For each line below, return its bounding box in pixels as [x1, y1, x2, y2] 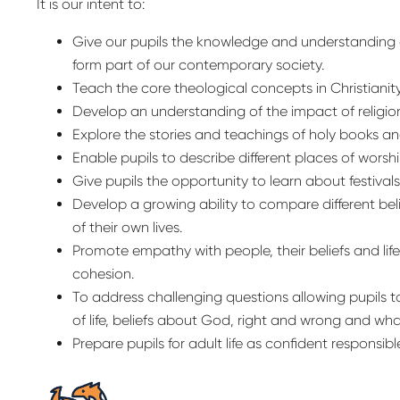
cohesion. [71, 265, 134, 283]
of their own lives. [71, 219, 182, 237]
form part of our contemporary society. [71, 56, 324, 74]
